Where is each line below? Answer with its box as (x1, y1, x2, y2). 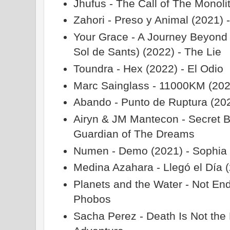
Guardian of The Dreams (73, 127, 195, 140)
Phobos (73, 193, 111, 205)
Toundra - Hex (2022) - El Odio (73, 62, 224, 74)
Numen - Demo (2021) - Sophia (73, 144, 227, 157)
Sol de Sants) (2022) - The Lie (73, 46, 222, 58)
